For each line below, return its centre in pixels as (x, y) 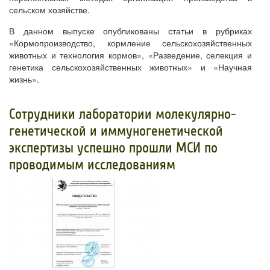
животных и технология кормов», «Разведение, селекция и (130, 55)
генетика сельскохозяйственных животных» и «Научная (130, 67)
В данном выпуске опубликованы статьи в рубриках (130, 31)
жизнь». (24, 79)
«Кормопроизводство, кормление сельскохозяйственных (130, 43)
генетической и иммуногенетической (116, 131)
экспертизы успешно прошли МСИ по (113, 148)
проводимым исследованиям (92, 165)
